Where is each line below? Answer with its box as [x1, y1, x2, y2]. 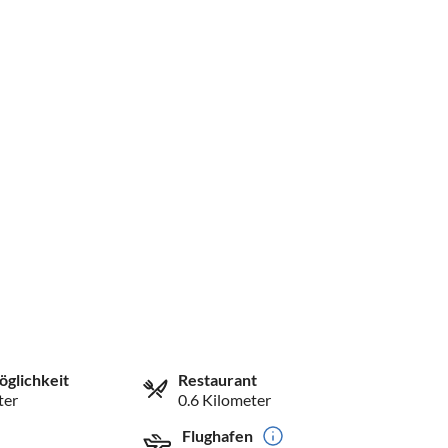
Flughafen [182, 425, 254, 445]
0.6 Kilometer [178, 389, 272, 409]
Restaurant [178, 369, 258, 389]
